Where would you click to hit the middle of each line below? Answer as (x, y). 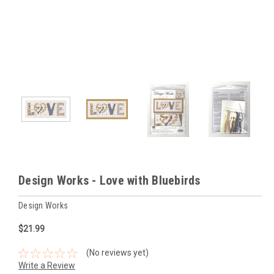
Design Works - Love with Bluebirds (109, 180)
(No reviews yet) (117, 253)
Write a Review (47, 266)
